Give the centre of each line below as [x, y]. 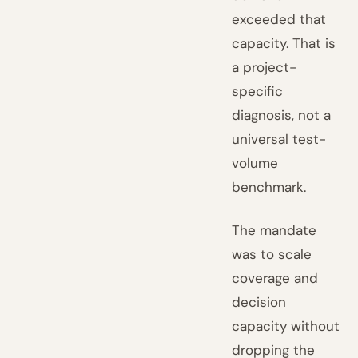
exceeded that [279, 19]
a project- [265, 67]
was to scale [272, 254]
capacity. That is [284, 43]
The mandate [274, 230]
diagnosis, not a [282, 115]
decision [259, 302]
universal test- [279, 139]
